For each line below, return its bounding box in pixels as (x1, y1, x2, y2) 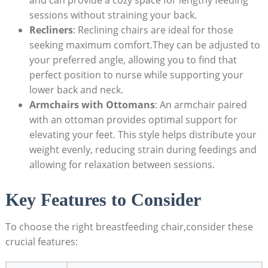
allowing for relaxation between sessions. (29, 157, 215, 171)
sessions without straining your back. (29, 8, 197, 22)
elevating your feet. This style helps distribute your (29, 127, 257, 141)
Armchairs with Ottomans (29, 98, 155, 111)
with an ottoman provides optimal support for (29, 112, 237, 126)
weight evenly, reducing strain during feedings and (29, 142, 257, 156)
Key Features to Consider (5, 189, 201, 209)
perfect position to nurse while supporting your (29, 68, 243, 81)
